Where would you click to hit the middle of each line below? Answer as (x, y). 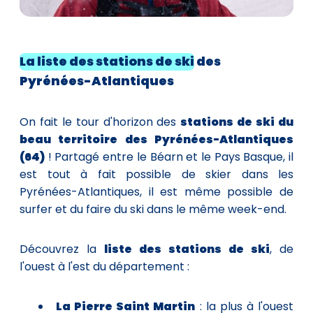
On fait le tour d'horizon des (100, 122)
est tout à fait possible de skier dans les (156, 174)
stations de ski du (237, 122)
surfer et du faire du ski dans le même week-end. (153, 209)
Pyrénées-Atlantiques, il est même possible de (156, 191)
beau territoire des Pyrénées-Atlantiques (156, 139)
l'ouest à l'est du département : (104, 266)
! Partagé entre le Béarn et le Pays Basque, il (169, 156)
